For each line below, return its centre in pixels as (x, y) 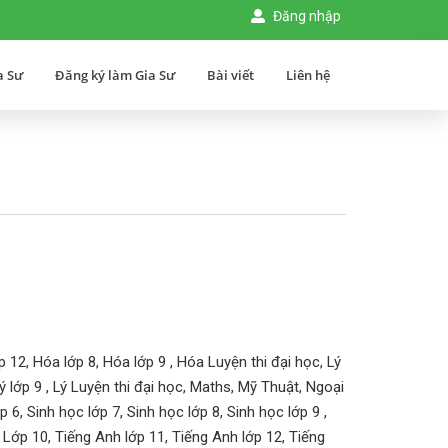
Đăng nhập (305, 16)
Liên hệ (308, 75)
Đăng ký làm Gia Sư (115, 75)
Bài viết (230, 75)
